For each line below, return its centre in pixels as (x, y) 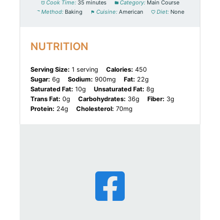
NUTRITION (60, 46)
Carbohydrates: (102, 99)
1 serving (85, 69)
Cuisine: (107, 12)
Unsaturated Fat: (119, 89)
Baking (74, 12)
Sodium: (81, 79)
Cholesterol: (95, 109)
